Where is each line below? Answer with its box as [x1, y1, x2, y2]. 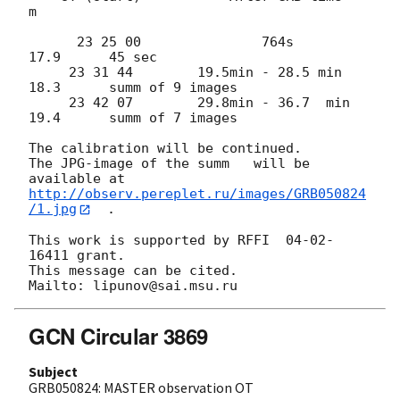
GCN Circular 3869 [29, 320, 208, 351]
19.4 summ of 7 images [29, 110, 237, 127]
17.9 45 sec [29, 49, 157, 66]
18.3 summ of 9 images [29, 79, 237, 96]
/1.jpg [29, 201, 77, 218]
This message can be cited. [29, 262, 237, 279]
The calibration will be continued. [29, 140, 302, 157]
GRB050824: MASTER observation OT [29, 378, 254, 396]
